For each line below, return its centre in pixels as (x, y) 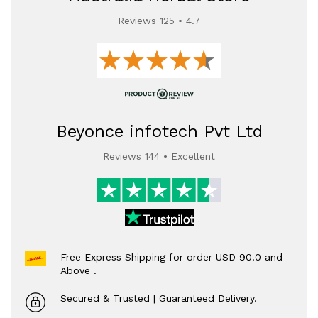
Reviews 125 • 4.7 (159, 21)
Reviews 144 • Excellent (159, 157)
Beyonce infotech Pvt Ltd (159, 132)
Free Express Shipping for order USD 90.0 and (171, 257)
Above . (78, 270)
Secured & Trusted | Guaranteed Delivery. (159, 298)
